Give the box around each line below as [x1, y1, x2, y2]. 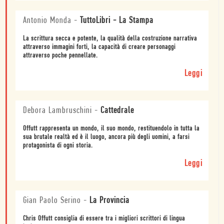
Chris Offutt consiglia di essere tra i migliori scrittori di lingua [23, 215, 185, 223]
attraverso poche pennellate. [23, 52, 98, 60]
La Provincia [89, 196, 129, 206]
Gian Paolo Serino [23, 196, 81, 206]
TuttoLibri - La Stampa [80, 16, 153, 26]
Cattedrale [100, 106, 134, 116]
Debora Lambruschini [23, 106, 92, 116]
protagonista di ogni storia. [23, 142, 93, 150]
